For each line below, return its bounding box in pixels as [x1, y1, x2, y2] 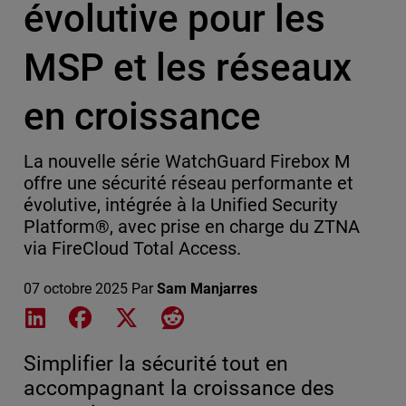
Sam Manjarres [156, 280, 258, 298]
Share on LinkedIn [48, 307, 164, 325]
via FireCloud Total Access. [23, 237, 241, 260]
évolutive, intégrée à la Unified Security [23, 194, 338, 217]
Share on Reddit [182, 307, 285, 325]
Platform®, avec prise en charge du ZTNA [23, 216, 361, 238]
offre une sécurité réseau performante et [23, 172, 354, 195]
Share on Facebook [94, 307, 218, 325]
